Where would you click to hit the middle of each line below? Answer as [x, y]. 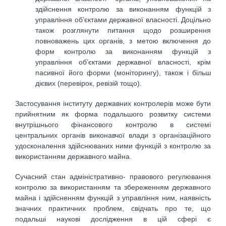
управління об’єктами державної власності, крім [123, 62]
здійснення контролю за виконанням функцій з [123, 9]
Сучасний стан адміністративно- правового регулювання [113, 177]
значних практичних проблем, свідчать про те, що [113, 209]
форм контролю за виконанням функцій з [123, 51]
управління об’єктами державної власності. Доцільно [123, 19]
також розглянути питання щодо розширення [123, 30]
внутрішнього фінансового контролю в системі [113, 124]
